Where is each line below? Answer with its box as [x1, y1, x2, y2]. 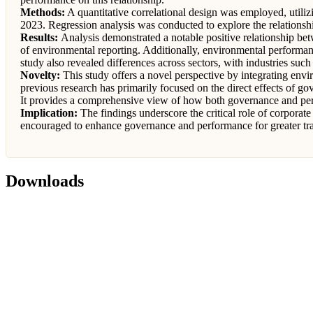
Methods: [20, 6, 65, 18]
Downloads [6, 171, 84, 190]
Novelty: [20, 68, 60, 81]
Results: [20, 31, 61, 43]
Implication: [20, 106, 78, 119]
